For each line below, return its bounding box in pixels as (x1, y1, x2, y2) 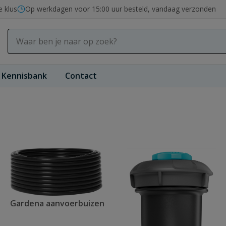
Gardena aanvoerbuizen (10, 198, 104, 209)
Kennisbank (2, 70, 47, 81)
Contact (65, 70, 97, 81)
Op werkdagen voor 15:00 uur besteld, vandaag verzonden (25, 4, 216, 14)
